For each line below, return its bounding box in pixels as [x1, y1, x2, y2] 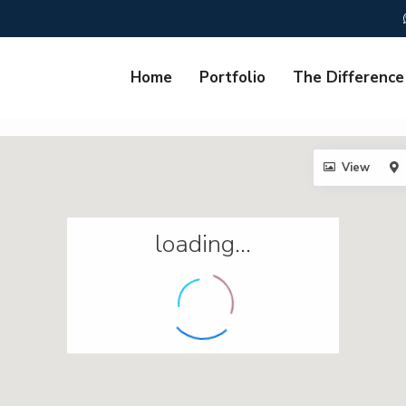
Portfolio [199, 67, 266, 88]
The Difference [293, 67, 404, 88]
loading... [155, 227, 251, 261]
